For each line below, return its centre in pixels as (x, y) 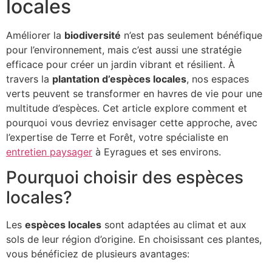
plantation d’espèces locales (119, 79)
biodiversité (93, 35)
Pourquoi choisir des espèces (125, 178)
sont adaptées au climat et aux (174, 225)
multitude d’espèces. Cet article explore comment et (127, 108)
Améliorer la (35, 35)
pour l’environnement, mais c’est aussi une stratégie (124, 50)
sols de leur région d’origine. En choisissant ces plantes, (134, 240)
